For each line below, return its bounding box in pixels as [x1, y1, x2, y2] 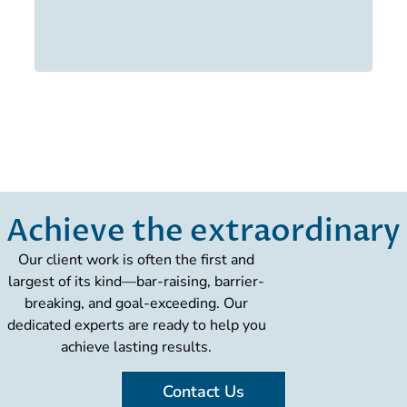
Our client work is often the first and [18, 249, 255, 270]
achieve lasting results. [61, 336, 213, 357]
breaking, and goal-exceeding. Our [25, 293, 249, 313]
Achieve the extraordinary [6, 209, 401, 252]
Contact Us [163, 381, 244, 403]
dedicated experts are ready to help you [6, 314, 266, 335]
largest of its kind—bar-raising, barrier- [8, 271, 265, 292]
